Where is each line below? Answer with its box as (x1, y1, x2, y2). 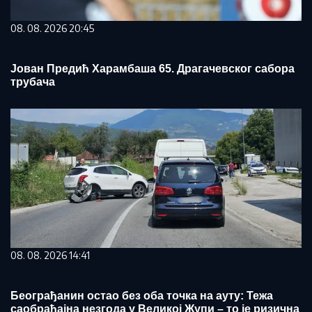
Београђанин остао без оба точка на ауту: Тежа (10, 290, 273, 302)
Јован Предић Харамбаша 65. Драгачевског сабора (10, 63, 295, 75)
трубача (10, 76, 55, 88)
